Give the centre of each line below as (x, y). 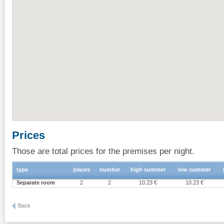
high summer (148, 169)
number (110, 169)
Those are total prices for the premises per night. (103, 151)
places (81, 169)
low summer (194, 169)
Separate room (36, 182)
